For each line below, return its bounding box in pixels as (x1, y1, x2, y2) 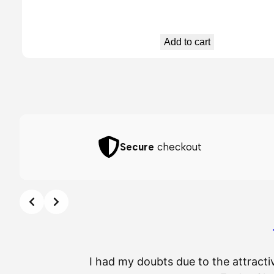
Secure (120, 141, 155, 154)
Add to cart (164, 37, 211, 48)
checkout (154, 141, 202, 154)
